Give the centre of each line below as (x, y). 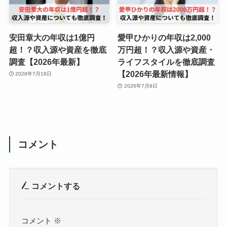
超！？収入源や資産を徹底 (58, 49)
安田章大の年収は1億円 (52, 37)
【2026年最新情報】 (155, 74)
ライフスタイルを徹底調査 (166, 62)
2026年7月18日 (34, 74)
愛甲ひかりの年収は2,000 (164, 37)
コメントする (55, 186)
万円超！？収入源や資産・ (166, 49)
